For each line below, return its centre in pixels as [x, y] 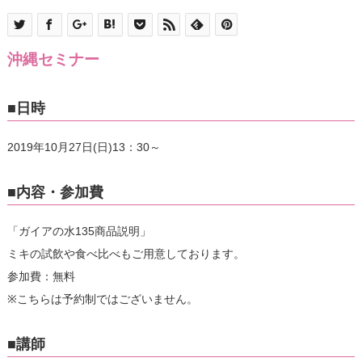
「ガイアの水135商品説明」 [79, 232]
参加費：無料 [41, 277]
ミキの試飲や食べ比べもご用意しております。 [126, 254]
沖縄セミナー [53, 59]
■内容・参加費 [55, 193]
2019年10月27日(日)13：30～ [84, 147]
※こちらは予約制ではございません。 [102, 299]
